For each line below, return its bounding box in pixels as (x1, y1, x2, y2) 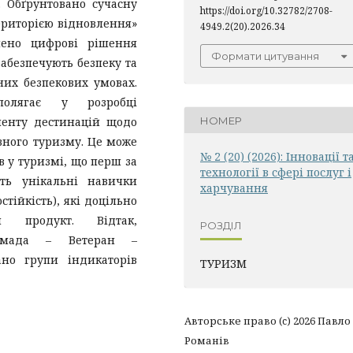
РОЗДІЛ (200, 218, 242, 232)
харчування (200, 180, 268, 196)
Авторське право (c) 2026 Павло (184, 314, 351, 329)
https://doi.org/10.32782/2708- (200, 4, 333, 18)
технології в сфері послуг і (200, 165, 351, 180)
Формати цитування (211, 50, 319, 63)
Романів (184, 333, 229, 348)
